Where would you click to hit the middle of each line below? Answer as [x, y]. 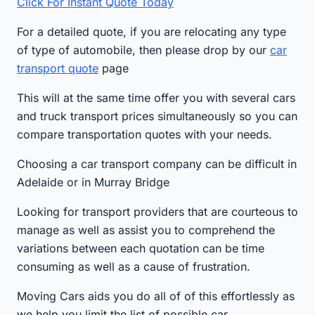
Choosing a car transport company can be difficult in [157, 163]
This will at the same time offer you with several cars [156, 97]
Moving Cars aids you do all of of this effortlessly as [156, 296]
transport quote [58, 68]
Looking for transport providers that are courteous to [157, 211]
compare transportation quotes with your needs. [144, 134]
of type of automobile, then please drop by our [143, 50]
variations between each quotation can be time [141, 248]
